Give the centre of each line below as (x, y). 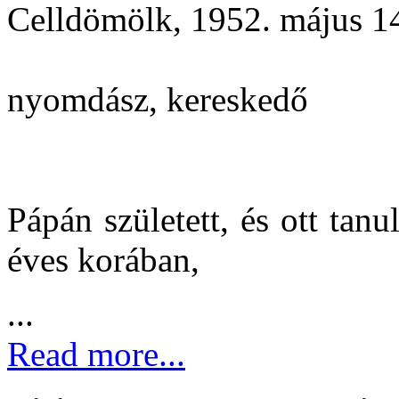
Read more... (96, 354)
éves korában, (103, 259)
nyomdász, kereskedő (158, 99)
